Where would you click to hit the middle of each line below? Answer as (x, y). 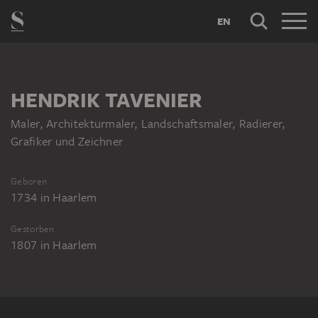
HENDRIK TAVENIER (106, 100)
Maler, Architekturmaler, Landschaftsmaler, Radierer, (148, 124)
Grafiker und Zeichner (67, 142)
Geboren (29, 182)
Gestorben (33, 229)
